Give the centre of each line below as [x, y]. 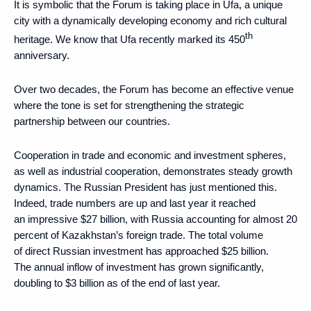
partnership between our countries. [92, 121]
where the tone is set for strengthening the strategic [129, 105]
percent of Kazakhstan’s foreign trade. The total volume [138, 235]
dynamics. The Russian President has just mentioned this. [145, 187]
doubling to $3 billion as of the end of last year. [117, 283]
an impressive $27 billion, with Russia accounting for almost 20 [155, 219]
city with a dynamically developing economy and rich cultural [150, 20]
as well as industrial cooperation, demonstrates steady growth [153, 171]
